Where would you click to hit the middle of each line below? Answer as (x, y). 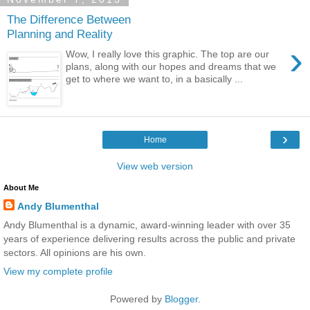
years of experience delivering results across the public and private (149, 238)
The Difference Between (69, 20)
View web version (155, 166)
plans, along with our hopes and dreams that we (171, 66)
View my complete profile (58, 271)
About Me (21, 187)
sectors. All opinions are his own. (75, 252)
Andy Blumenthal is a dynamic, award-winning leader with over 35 (147, 225)
